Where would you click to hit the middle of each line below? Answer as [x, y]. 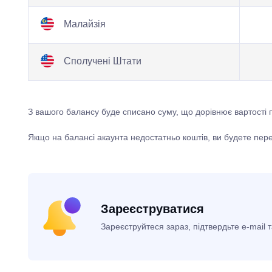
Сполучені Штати [101, 61]
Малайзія [83, 24]
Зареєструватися [152, 209]
